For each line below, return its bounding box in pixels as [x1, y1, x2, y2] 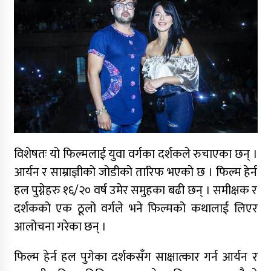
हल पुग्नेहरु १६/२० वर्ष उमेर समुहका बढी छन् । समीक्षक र [13, 180, 258, 201]
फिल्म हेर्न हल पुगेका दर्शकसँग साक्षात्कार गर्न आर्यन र [13, 247, 258, 268]
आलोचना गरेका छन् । [13, 217, 106, 238]
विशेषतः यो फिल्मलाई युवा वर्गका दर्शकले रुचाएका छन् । [13, 144, 258, 165]
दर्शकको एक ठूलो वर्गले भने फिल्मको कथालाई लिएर [13, 198, 258, 220]
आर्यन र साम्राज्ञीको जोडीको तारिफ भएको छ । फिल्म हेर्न [13, 162, 258, 183]
